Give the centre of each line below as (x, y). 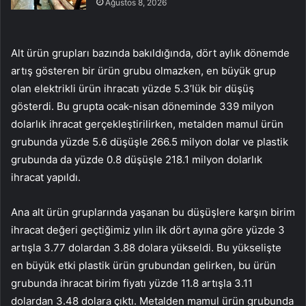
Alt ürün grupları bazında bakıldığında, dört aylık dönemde (150, 53)
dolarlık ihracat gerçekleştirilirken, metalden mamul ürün (147, 124)
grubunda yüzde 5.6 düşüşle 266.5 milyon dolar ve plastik (150, 142)
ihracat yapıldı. (46, 178)
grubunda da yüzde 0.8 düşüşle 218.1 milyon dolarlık (137, 160)
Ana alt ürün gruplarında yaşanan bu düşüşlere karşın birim (153, 212)
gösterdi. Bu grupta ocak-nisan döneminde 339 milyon (142, 107)
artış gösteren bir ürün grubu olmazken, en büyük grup (143, 71)
